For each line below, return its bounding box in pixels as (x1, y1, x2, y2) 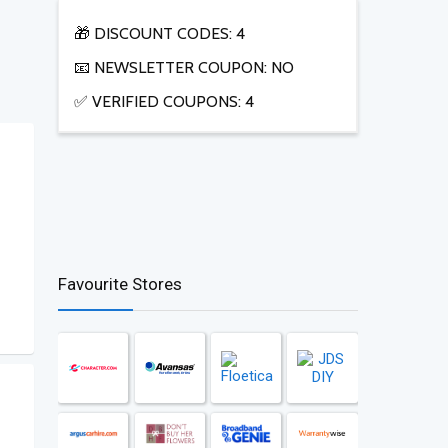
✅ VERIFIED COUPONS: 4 (74, 92, 254, 112)
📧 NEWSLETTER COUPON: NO (74, 58, 294, 78)
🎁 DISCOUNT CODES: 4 (74, 24, 245, 44)
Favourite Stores (58, 274, 182, 295)
